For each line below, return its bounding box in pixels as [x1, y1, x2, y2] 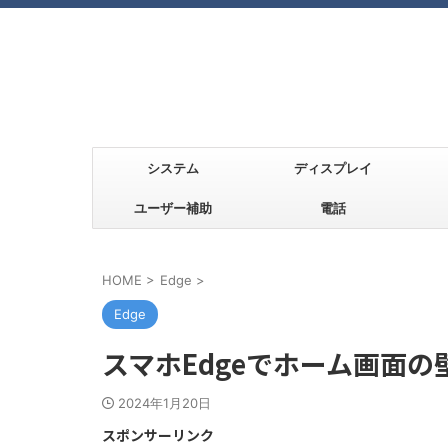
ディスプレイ [294, 160, 372, 176]
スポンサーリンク [102, 425, 214, 445]
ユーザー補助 [134, 200, 212, 216]
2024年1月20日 [118, 395, 211, 411]
